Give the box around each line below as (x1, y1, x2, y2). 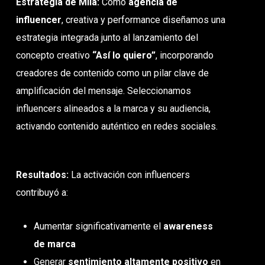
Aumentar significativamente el (34, 220, 164, 232)
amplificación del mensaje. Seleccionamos (16, 85, 192, 96)
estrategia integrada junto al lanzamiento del (16, 31, 199, 43)
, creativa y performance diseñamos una (62, 14, 226, 25)
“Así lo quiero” (92, 49, 156, 61)
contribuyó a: (16, 186, 69, 198)
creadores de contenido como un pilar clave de (16, 67, 209, 79)
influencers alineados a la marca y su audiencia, (16, 102, 211, 114)
